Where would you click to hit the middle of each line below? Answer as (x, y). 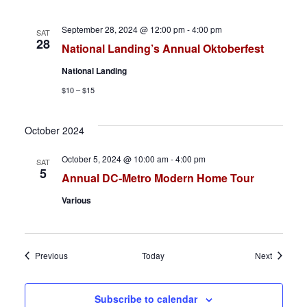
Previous (51, 255)
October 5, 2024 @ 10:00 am (115, 159)
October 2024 (54, 130)
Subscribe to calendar (146, 299)
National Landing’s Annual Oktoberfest (162, 48)
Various (76, 200)
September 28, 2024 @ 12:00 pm (123, 29)
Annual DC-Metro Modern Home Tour (158, 178)
